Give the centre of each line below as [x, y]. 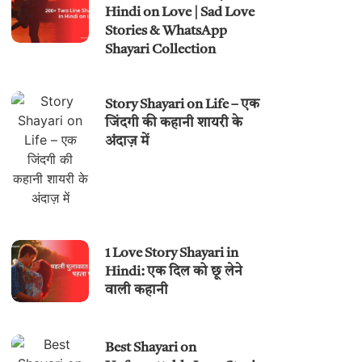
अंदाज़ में [127, 142]
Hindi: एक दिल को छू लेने [174, 272]
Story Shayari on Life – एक [183, 105]
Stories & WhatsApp [166, 32]
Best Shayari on [151, 348]
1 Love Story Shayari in [172, 254]
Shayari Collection [161, 50]
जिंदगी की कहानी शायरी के [174, 124]
